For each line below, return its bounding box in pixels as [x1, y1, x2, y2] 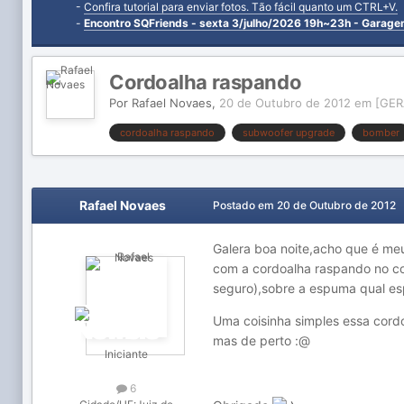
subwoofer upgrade [243, 126, 335, 139]
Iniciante [105, 347, 148, 361]
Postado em [213, 198, 277, 212]
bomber [363, 126, 399, 139]
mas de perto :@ [213, 333, 310, 348]
